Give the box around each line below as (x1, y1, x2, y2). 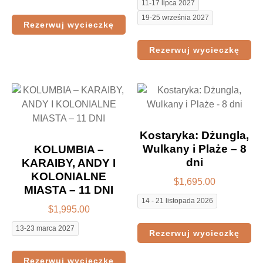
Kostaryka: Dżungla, (140, 129, 249, 142)
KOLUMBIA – (33, 143, 104, 156)
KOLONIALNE (31, 170, 106, 183)
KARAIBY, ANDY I (22, 157, 116, 170)
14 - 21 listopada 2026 (141, 196, 213, 205)
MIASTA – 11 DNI (24, 184, 113, 197)
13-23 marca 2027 (16, 224, 75, 232)
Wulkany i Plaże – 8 (142, 143, 247, 156)
